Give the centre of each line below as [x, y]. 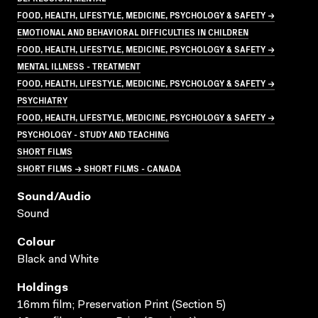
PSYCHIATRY [42, 99]
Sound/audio [54, 197]
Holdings [43, 288]
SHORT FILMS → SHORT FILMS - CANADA [99, 168]
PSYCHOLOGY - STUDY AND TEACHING [93, 133]
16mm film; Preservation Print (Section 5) [121, 305]
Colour [36, 242]
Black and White [58, 259]
